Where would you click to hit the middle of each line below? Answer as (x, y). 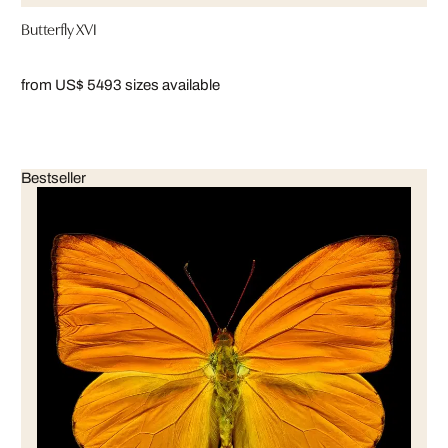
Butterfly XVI (59, 27)
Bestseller (53, 177)
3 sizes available (166, 84)
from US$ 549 (67, 84)
